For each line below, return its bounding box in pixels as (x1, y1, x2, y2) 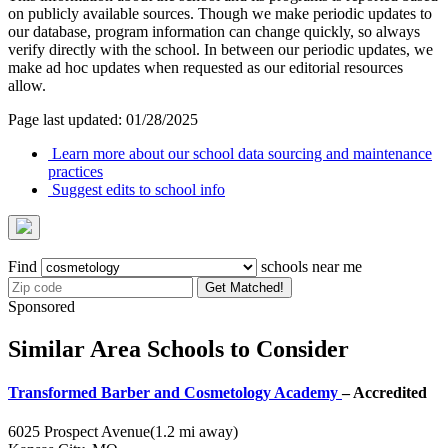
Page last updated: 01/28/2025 (8, 110, 198, 128)
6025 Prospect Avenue (8, 423, 150, 441)
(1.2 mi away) (150, 423, 238, 441)
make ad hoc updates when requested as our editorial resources (8, 58, 403, 76)
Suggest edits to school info (48, 180, 225, 198)
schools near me (257, 257, 362, 275)
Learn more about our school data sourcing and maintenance (48, 144, 432, 162)
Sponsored (8, 297, 75, 315)
